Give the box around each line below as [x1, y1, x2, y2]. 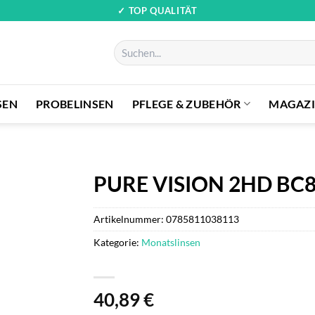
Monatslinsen [141, 236, 201, 248]
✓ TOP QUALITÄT [117, 4, 198, 16]
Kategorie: [94, 236, 142, 248]
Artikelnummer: [94, 212, 167, 225]
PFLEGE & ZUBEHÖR [131, 96, 241, 110]
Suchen [112, 40, 142, 52]
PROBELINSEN [36, 96, 114, 110]
